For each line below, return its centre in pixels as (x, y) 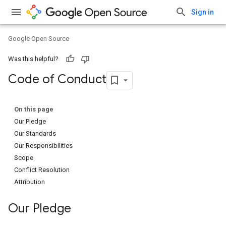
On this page (34, 109)
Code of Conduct (57, 79)
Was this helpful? (33, 59)
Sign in (203, 12)
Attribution (30, 182)
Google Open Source (39, 39)
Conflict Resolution (42, 170)
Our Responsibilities (43, 146)
